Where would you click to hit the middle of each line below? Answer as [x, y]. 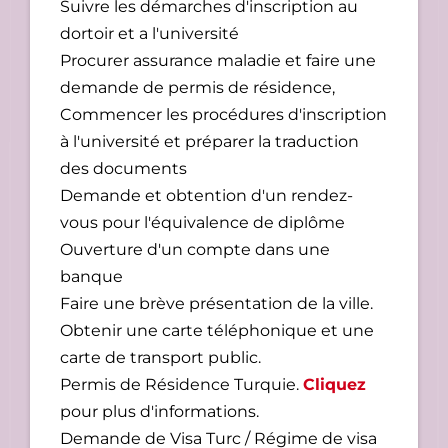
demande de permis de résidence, [197, 88]
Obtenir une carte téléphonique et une [217, 331]
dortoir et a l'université [149, 34]
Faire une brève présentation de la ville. [216, 304]
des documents [123, 169]
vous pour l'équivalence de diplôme [202, 223]
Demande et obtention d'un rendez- [206, 196]
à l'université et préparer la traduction [209, 142]
